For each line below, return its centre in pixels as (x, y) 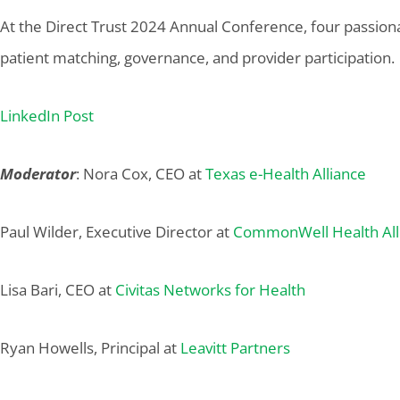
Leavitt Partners (235, 348)
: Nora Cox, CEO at (141, 174)
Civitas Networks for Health (210, 290)
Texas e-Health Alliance (286, 174)
